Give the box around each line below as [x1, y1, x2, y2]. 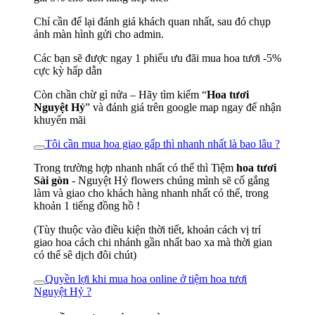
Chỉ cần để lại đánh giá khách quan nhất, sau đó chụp [34, 15, 271, 28]
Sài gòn [34, 174, 69, 187]
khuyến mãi [34, 114, 86, 127]
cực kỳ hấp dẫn [34, 65, 105, 77]
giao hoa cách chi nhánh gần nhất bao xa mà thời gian [34, 236, 272, 249]
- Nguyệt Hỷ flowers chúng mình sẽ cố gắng [69, 174, 269, 187]
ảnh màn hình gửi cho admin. [34, 28, 167, 41]
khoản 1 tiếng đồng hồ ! [34, 200, 140, 212]
